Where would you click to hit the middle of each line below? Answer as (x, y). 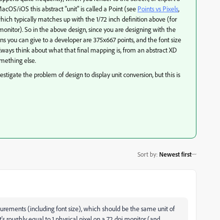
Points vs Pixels (158, 9)
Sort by (147, 154)
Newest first (175, 154)
